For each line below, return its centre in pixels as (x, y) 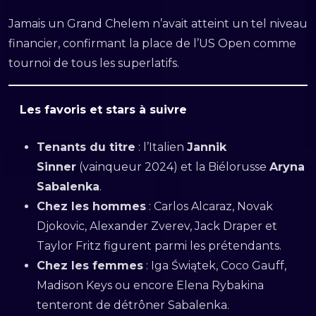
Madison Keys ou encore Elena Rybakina (150, 285)
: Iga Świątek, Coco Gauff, (215, 265)
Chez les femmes (90, 265)
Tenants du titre (86, 147)
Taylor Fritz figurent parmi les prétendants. (159, 245)
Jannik (207, 147)
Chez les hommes (91, 206)
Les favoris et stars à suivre (103, 109)
